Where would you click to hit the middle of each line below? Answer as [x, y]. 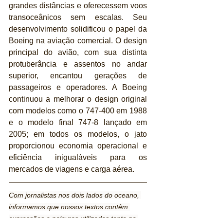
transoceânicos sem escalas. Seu [78, 18]
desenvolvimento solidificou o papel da [78, 29]
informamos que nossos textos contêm [69, 207]
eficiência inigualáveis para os [78, 158]
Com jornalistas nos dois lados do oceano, [75, 195]
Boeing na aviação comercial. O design [78, 41]
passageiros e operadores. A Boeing [78, 88]
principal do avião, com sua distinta [78, 53]
